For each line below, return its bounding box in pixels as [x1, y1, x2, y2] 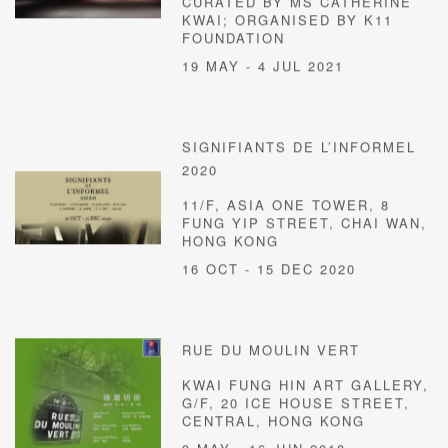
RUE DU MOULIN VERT [182, 340, 361, 360]
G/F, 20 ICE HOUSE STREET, [182, 393, 411, 413]
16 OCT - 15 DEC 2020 [182, 259, 357, 279]
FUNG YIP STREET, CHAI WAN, [182, 213, 428, 233]
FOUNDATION [182, 28, 286, 48]
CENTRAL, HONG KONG [182, 411, 366, 431]
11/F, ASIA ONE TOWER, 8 [182, 195, 391, 215]
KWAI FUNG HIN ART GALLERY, [182, 375, 430, 395]
